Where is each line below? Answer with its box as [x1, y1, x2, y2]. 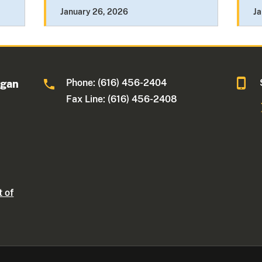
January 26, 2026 [60, 7, 128, 17]
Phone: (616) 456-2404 [66, 77, 167, 89]
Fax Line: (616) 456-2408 [66, 94, 178, 105]
